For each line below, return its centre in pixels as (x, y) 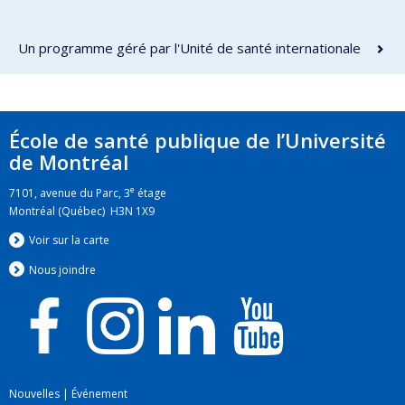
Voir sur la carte (69, 240)
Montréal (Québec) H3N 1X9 (82, 211)
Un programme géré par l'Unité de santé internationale (189, 48)
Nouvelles (34, 394)
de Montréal (69, 162)
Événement (99, 394)
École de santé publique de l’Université (198, 141)
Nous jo (48, 269)
